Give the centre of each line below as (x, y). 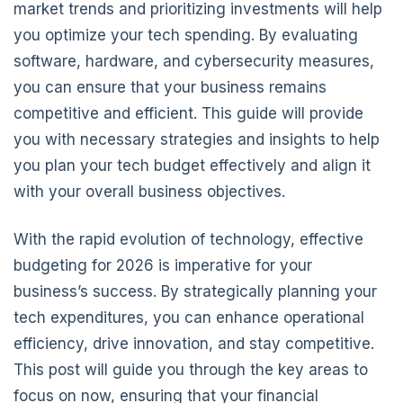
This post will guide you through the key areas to (191, 370)
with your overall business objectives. (149, 192)
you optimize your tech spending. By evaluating (186, 36)
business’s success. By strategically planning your (195, 292)
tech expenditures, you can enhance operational (189, 318)
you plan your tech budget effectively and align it (192, 166)
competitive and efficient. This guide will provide (188, 114)
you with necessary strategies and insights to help (197, 140)
